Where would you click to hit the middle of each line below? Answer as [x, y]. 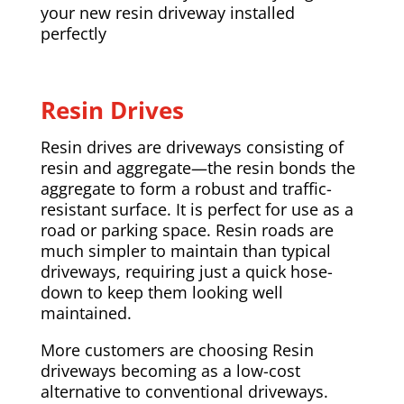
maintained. [86, 313]
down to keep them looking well [161, 293]
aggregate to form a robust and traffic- [186, 189]
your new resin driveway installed [167, 13]
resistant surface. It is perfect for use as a [197, 210]
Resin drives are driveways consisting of [192, 147]
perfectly [73, 34]
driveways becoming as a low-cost [170, 371]
